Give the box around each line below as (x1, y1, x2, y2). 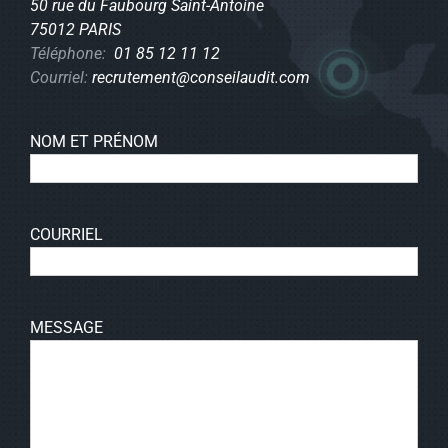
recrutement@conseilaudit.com (88, 67, 310, 87)
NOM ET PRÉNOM (30, 131, 158, 151)
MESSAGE (30, 317, 103, 337)
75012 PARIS (30, 19, 121, 39)
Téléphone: (30, 43, 106, 63)
